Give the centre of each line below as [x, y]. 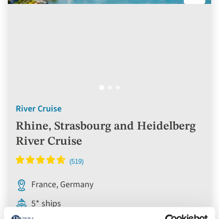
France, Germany [62, 184]
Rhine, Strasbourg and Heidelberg [106, 126]
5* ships [46, 203]
